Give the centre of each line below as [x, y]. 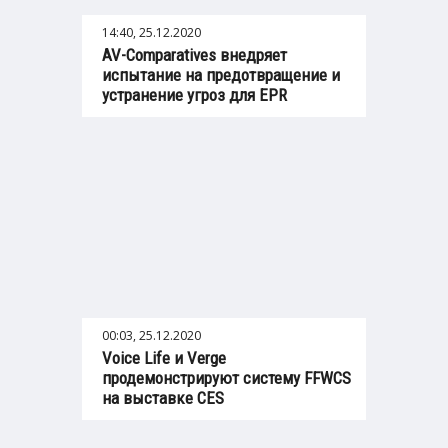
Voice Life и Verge [164, 358]
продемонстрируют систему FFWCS [226, 378]
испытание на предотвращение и [221, 75]
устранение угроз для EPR [194, 95]
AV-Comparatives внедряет [194, 55]
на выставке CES [163, 398]
